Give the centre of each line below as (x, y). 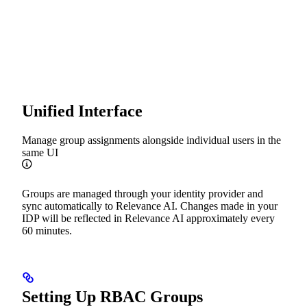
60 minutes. (47, 231)
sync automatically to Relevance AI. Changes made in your (150, 206)
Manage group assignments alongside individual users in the (151, 140)
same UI (40, 153)
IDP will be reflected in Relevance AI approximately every (148, 219)
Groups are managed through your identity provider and (143, 194)
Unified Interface (82, 111)
